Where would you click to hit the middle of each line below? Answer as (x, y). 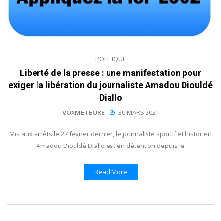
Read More (110, 171)
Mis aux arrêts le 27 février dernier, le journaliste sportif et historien (110, 133)
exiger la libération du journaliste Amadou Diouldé (110, 85)
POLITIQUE (110, 58)
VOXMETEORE (83, 112)
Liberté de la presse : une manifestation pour (110, 73)
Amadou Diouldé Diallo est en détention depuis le (110, 145)
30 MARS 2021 (139, 112)
